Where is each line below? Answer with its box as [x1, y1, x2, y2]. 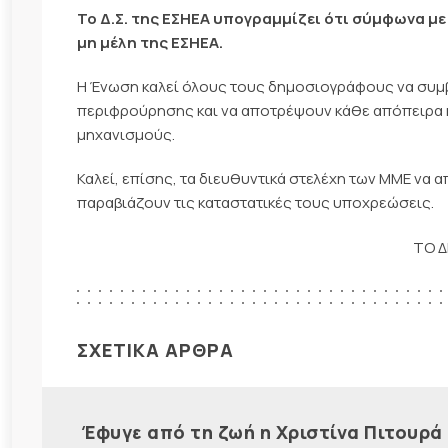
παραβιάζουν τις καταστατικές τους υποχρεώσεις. [77, 192, 434, 214]
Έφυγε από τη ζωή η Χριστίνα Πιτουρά [82, 419, 443, 444]
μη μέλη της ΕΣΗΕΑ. [77, 31, 223, 53]
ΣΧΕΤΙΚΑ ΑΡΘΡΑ [77, 337, 234, 362]
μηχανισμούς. [77, 124, 175, 145]
